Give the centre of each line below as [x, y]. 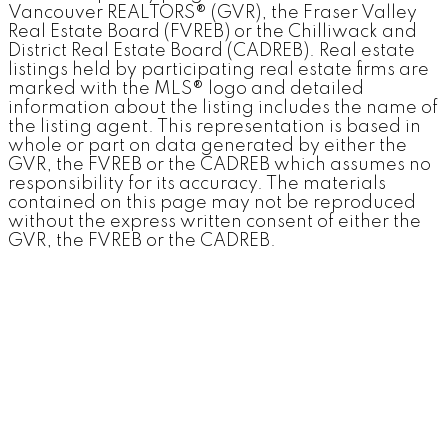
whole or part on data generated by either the [207, 145]
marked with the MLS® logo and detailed [186, 88]
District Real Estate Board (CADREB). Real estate [211, 50]
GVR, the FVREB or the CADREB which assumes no [219, 164]
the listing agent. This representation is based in [214, 126]
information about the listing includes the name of [223, 107]
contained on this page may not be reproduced [212, 202]
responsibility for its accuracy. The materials [197, 183]
